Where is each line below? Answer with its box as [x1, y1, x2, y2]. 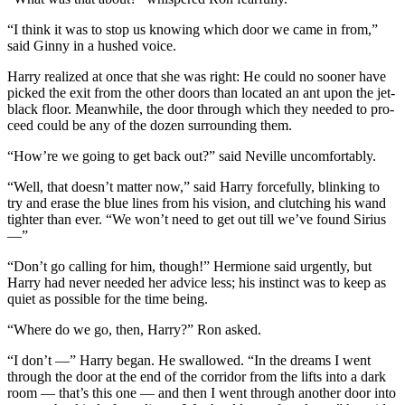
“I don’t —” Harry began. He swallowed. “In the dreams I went [7, 352, 371, 368]
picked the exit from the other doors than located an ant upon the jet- [7, 84, 395, 100]
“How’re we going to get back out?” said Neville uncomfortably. [7, 147, 376, 164]
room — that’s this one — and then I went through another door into [7, 384, 396, 400]
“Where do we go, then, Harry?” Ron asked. [7, 321, 261, 337]
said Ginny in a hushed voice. [7, 37, 176, 53]
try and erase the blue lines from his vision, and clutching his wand [7, 194, 386, 211]
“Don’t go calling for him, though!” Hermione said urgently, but [7, 258, 372, 274]
